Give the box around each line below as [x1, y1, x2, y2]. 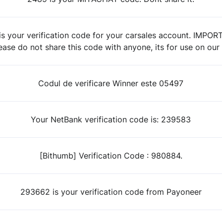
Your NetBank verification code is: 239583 [31, 114, 191, 124]
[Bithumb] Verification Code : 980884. [39, 150, 182, 161]
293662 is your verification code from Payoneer [20, 186, 202, 197]
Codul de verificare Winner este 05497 [38, 78, 184, 88]
